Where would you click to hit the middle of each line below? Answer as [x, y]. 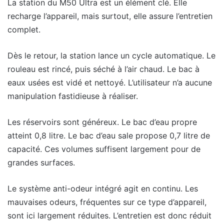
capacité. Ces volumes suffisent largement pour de [104, 149]
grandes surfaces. [41, 163]
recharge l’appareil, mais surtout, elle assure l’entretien [110, 16]
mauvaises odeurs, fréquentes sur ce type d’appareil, [107, 202]
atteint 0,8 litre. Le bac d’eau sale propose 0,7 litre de [109, 136]
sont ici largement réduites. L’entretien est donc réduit [109, 216]
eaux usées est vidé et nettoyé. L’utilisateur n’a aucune [110, 83]
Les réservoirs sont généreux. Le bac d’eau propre [102, 122]
